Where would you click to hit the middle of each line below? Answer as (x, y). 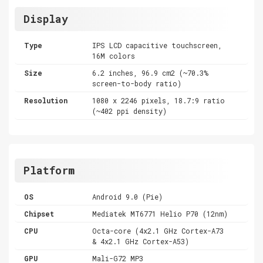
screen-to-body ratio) (137, 83)
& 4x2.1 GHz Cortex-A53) (141, 241)
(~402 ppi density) (130, 111)
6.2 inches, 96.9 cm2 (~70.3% (151, 73)
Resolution (46, 100)
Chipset (39, 213)
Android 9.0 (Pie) (128, 196)
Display (46, 18)
